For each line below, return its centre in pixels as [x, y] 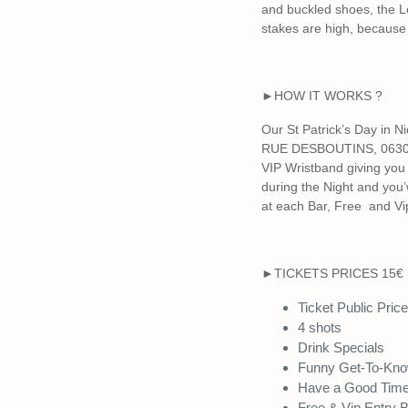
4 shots [320, 327]
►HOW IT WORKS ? [322, 96]
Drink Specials [341, 347]
